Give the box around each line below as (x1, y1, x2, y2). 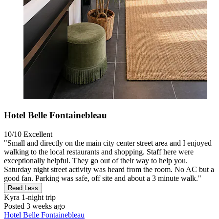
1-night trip (20, 193, 56, 201)
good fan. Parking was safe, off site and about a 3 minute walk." (4, 174, 201, 182)
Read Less (8, 184, 38, 192)
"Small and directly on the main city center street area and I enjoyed (4, 138, 212, 147)
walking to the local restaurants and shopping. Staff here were (4, 147, 194, 156)
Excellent (23, 130, 52, 138)
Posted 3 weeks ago (4, 201, 65, 210)
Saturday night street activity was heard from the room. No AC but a (4, 165, 214, 174)
